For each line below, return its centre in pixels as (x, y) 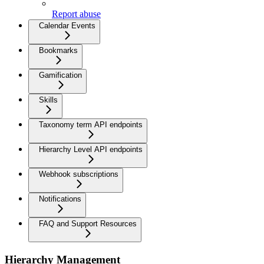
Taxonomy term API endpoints (91, 125)
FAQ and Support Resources (88, 224)
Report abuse (76, 14)
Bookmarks (58, 51)
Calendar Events (67, 26)
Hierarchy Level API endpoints (91, 150)
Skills (48, 100)
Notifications (60, 199)
